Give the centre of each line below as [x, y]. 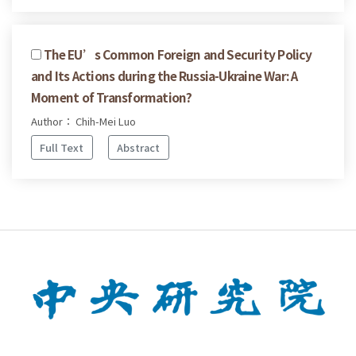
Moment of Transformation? [112, 97]
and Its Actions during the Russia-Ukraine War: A [164, 76]
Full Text [62, 147]
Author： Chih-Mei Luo [83, 122]
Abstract [139, 147]
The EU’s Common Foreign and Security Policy [178, 54]
